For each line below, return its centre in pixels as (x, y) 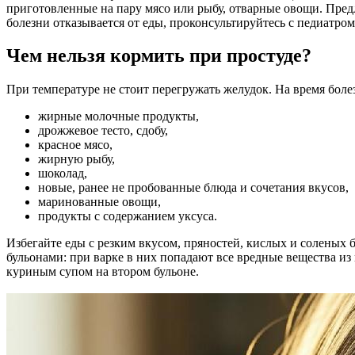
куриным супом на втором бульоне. (103, 272)
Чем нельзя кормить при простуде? (159, 56)
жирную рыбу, (76, 159)
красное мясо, (75, 145)
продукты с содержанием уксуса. (128, 216)
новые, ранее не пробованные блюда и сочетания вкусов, (193, 188)
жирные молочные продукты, (118, 116)
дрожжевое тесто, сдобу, (103, 131)
